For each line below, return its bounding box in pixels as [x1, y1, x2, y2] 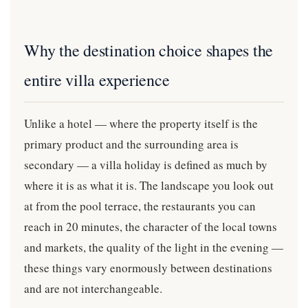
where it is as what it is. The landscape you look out [24, 177, 274, 193]
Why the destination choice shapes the [24, 39, 274, 61]
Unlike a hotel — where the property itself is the [24, 115, 258, 131]
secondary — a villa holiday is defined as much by [24, 157, 267, 173]
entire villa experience [24, 69, 170, 91]
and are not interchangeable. [24, 280, 162, 296]
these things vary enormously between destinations [24, 260, 272, 276]
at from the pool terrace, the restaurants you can [24, 198, 256, 214]
